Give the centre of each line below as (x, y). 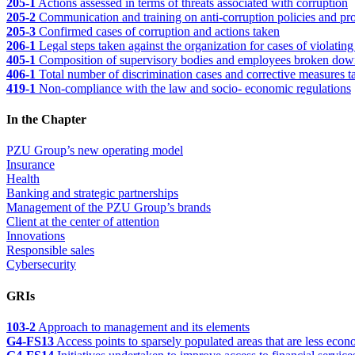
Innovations (36, 236)
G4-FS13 (30, 341)
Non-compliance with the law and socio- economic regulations (193, 88)
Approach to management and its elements (143, 326)
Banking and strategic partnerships (92, 193)
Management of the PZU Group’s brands (109, 208)
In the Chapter (46, 120)
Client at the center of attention (83, 222)
